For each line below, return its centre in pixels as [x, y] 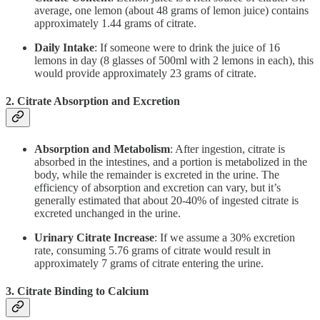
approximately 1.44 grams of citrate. [115, 24]
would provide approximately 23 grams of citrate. [145, 74]
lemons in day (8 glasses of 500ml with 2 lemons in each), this [174, 61]
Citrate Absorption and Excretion [99, 101]
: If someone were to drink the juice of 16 [187, 48]
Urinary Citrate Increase [94, 237]
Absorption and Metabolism [102, 149]
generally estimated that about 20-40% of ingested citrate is [166, 200]
